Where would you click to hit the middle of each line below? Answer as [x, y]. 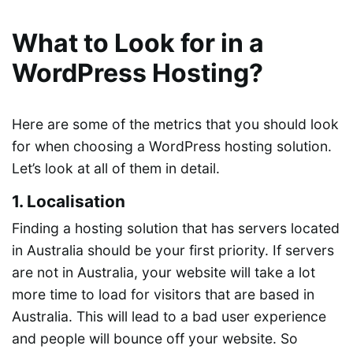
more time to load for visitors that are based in [163, 294]
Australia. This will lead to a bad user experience [169, 316]
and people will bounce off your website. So [155, 338]
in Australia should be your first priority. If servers [173, 250]
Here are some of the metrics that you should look [175, 124]
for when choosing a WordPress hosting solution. [172, 146]
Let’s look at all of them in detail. [116, 168]
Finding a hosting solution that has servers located [176, 228]
